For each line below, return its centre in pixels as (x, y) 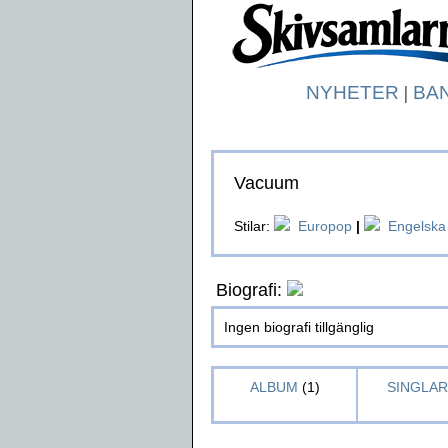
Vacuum (266, 183)
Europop (325, 226)
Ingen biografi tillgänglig (299, 327)
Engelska (417, 226)
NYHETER (352, 92)
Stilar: (254, 226)
